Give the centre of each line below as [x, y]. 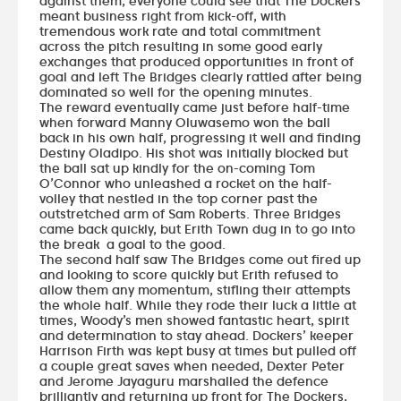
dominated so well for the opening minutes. [176, 91]
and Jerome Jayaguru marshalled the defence [184, 380]
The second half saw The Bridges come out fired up [200, 259]
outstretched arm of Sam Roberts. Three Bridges [190, 213]
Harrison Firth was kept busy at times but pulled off [198, 350]
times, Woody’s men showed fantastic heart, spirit [194, 320]
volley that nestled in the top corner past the [179, 198]
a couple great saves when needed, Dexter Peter [192, 365]
